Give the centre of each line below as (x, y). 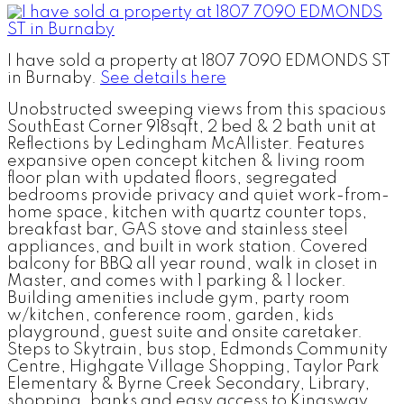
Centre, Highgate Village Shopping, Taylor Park (193, 367)
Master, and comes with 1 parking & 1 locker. (177, 281)
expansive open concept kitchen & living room (186, 161)
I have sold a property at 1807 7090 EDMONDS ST (199, 61)
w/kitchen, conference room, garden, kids (170, 315)
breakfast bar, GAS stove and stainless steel (178, 230)
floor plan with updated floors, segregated (172, 178)
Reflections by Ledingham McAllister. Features (186, 144)
